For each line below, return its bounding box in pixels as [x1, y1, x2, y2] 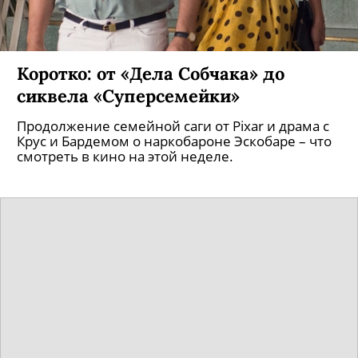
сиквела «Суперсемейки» [17, 84, 240, 107]
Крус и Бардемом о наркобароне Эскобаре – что [17, 132, 332, 150]
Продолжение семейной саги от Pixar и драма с [17, 117, 329, 135]
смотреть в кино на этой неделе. [17, 147, 233, 165]
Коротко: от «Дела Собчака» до [17, 62, 284, 85]
